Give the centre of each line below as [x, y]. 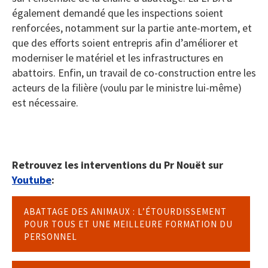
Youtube [32, 180]
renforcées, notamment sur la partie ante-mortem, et [132, 28]
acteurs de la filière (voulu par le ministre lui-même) [127, 88]
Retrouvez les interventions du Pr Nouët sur [118, 165]
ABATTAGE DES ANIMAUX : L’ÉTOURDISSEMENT [125, 212]
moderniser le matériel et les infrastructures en [118, 58]
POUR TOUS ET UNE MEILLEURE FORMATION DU [128, 224]
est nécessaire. [45, 103]
